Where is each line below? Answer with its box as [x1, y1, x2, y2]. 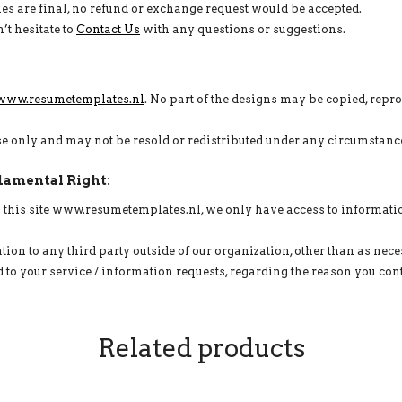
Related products [97, 333, 305, 364]
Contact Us [76, 22, 140, 37]
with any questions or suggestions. [140, 22, 345, 37]
